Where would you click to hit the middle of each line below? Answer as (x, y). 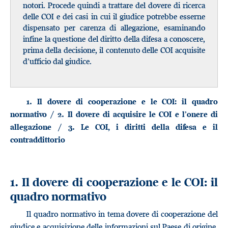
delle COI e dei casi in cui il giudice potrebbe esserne (114, 16)
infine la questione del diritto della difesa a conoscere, (114, 39)
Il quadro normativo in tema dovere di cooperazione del (122, 214)
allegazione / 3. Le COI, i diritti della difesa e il (114, 127)
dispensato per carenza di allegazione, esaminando (114, 27)
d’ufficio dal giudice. (57, 61)
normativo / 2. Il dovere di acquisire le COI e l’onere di (114, 114)
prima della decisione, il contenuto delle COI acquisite (114, 50)
